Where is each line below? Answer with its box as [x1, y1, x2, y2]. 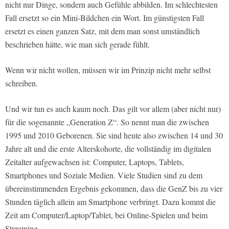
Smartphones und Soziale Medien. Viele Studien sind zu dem [5, 170, 202, 181]
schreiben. [5, 78, 38, 89]
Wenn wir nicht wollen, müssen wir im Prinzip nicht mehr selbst [5, 64, 211, 76]
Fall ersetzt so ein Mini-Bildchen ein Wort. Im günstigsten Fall [5, 12, 204, 24]
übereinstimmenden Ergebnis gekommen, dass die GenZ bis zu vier [5, 183, 222, 194]
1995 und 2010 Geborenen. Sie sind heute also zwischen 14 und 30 [5, 130, 223, 141]
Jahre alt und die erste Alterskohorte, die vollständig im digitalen [5, 143, 211, 154]
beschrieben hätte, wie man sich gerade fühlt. [5, 39, 150, 50]
